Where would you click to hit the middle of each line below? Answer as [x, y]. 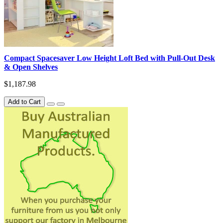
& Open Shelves [31, 67]
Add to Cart [24, 102]
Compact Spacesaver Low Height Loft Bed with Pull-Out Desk [110, 58]
